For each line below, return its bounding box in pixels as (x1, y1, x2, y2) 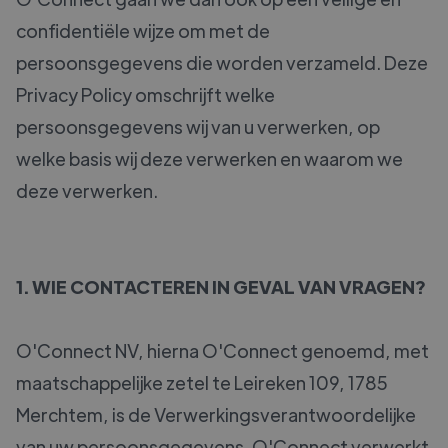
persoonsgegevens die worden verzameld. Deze (16, 51, 428, 75)
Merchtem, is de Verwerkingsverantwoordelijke (16, 403, 416, 427)
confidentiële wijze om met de (16, 19, 270, 43)
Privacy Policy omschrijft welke (16, 83, 275, 107)
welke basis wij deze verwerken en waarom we (16, 147, 403, 171)
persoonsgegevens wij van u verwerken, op (16, 115, 380, 139)
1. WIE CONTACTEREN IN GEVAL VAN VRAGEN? (16, 275, 425, 299)
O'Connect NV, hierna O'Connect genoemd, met (16, 339, 429, 363)
